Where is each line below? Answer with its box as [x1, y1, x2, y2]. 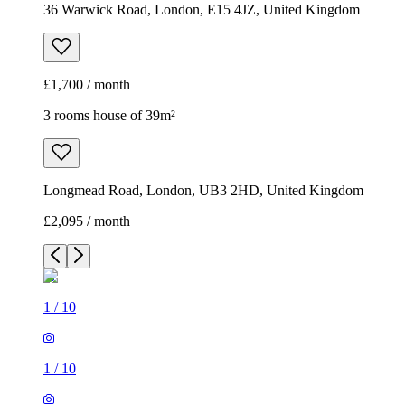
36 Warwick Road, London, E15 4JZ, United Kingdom [43, 2, 360, 18]
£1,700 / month [43, 77, 130, 93]
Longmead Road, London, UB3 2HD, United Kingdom [43, 183, 363, 199]
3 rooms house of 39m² [43, 108, 175, 124]
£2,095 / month [43, 213, 130, 230]
